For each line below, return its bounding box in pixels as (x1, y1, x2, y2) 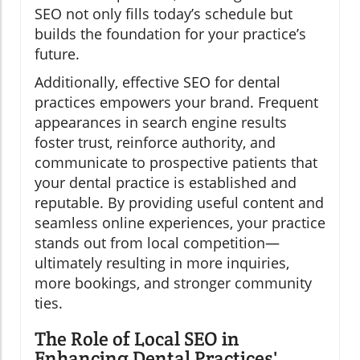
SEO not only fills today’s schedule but (35, 4, 292, 24)
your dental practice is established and (35, 173, 297, 193)
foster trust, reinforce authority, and (35, 133, 276, 153)
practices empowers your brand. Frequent (35, 92, 318, 112)
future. (35, 44, 80, 64)
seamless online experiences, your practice (35, 213, 325, 233)
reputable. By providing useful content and (35, 193, 324, 213)
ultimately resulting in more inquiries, (35, 253, 289, 273)
